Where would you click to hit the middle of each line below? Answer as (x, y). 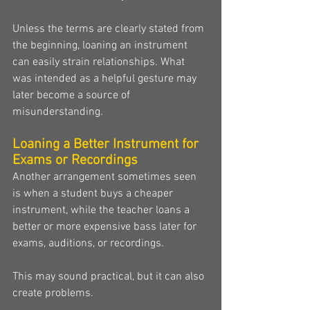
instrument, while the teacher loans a (102, 210)
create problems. (53, 293)
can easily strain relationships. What (100, 62)
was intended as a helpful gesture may (106, 79)
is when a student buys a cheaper (94, 194)
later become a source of (73, 95)
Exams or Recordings (75, 161)
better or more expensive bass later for (106, 227)
